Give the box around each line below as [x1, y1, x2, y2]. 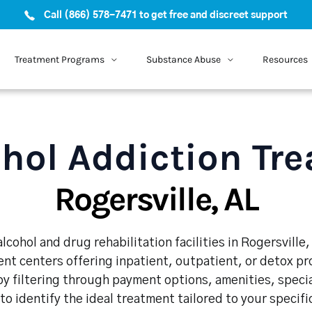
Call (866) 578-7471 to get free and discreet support [44, 10, 288, 20]
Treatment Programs [14, 53, 104, 65]
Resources [262, 53, 308, 65]
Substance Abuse [146, 53, 221, 65]
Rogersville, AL [54, 180, 258, 219]
